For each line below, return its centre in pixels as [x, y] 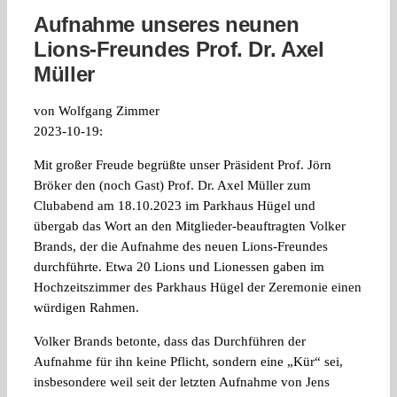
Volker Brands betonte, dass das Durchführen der [170, 342]
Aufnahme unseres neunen [167, 25]
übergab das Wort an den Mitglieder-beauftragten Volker [190, 226]
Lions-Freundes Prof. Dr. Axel [179, 50]
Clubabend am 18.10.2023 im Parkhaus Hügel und [175, 206]
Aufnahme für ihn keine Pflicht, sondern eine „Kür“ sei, [188, 362]
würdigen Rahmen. [86, 308]
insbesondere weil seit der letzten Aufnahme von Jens [182, 382]
